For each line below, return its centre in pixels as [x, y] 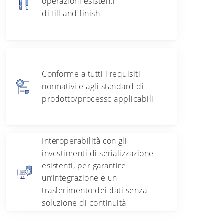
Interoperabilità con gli [84, 140]
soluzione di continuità [85, 202]
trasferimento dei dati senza [94, 190]
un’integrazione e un [79, 178]
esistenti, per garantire [84, 165]
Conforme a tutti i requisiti [91, 74]
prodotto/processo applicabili [99, 99]
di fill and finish [72, 14]
